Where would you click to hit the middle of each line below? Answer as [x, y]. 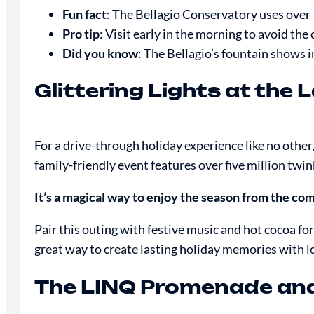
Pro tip [81, 33]
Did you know [100, 53]
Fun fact [84, 14]
